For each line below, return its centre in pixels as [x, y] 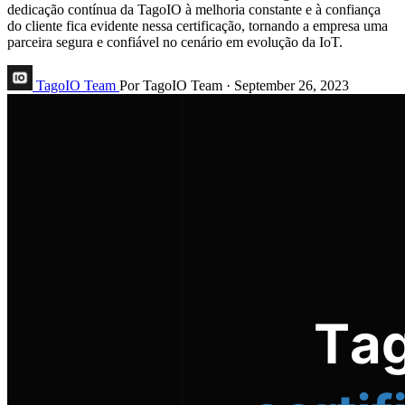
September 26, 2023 [292, 85]
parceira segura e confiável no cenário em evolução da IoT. [175, 42]
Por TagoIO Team [171, 85]
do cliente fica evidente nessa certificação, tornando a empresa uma [198, 25]
